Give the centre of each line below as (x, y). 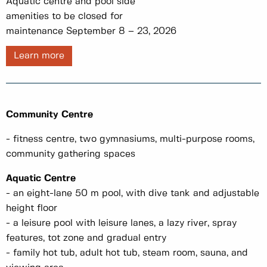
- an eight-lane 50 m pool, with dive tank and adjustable (133, 194)
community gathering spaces (71, 154)
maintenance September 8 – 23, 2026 (91, 32)
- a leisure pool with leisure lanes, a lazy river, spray (121, 223)
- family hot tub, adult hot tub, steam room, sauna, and (127, 253)
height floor (32, 209)
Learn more (39, 56)
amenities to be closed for (64, 17)
